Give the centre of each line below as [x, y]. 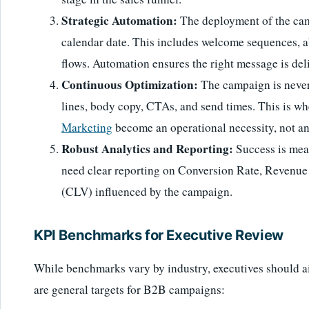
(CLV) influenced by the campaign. [147, 192]
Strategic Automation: [119, 21]
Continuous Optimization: [130, 85]
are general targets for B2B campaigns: [129, 289]
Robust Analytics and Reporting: [147, 149]
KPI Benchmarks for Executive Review [159, 235]
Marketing [87, 128]
